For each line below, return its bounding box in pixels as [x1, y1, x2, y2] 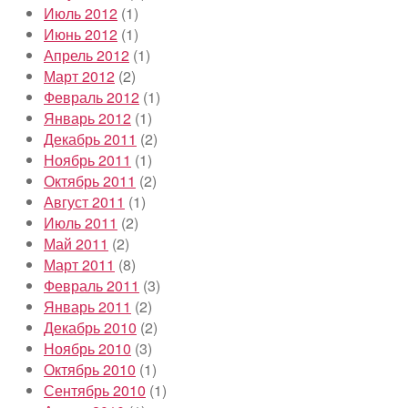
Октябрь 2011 [44, 169, 136, 191]
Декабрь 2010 [44, 316, 137, 338]
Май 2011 [44, 232, 108, 254]
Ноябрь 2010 [44, 337, 131, 359]
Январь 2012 [44, 107, 131, 128]
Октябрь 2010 [44, 358, 136, 380]
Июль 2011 [44, 211, 117, 233]
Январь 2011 [44, 295, 131, 317]
